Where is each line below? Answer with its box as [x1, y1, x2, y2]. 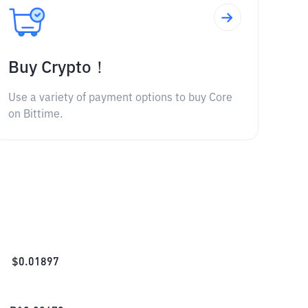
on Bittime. [8, 109, 63, 120]
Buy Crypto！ [8, 60, 108, 76]
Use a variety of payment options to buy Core [8, 93, 232, 104]
